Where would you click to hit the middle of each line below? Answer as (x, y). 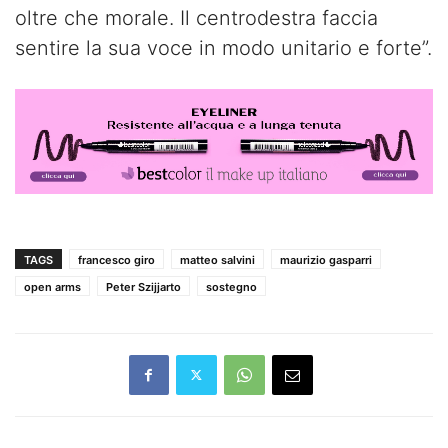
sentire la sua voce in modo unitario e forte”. (223, 48)
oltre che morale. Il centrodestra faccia (196, 18)
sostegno (231, 286)
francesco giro (116, 259)
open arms (52, 286)
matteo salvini (217, 259)
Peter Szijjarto (143, 286)
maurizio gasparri (326, 259)
